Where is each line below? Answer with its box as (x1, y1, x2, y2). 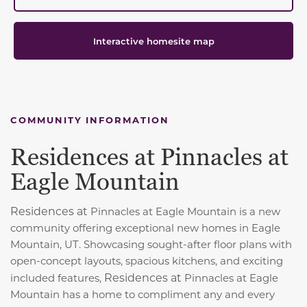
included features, (10, 270, 104, 284)
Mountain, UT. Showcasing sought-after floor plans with (10, 236, 292, 251)
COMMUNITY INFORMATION (10, 113, 169, 125)
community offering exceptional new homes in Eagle (10, 220, 280, 234)
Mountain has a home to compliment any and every (10, 286, 275, 301)
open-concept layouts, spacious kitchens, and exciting (10, 253, 283, 267)
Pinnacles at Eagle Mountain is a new (90, 204, 280, 218)
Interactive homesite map (93, 34, 214, 47)
